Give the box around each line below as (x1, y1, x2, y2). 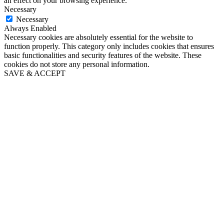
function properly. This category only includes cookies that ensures (4, 42, 214, 51)
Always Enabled (4, 24, 56, 33)
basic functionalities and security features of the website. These (4, 51, 201, 60)
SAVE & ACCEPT (4, 69, 65, 78)
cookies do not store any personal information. (4, 60, 149, 69)
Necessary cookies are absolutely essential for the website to (4, 33, 193, 42)
